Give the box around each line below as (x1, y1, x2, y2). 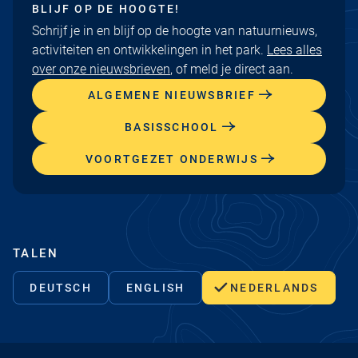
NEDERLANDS (230, 280, 319, 294)
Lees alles (267, 42, 322, 58)
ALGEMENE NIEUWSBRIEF (87, 88, 256, 101)
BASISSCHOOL (125, 120, 219, 133)
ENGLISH (125, 280, 185, 294)
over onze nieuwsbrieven (32, 61, 170, 77)
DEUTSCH (30, 280, 92, 294)
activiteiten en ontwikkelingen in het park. (32, 42, 267, 58)
